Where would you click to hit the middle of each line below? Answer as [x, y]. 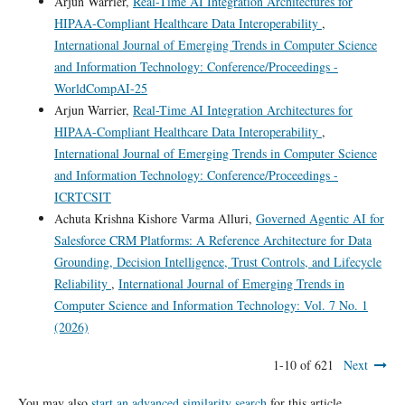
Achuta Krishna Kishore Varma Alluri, [155, 218]
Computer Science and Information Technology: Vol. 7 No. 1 [211, 305]
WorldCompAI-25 [100, 88]
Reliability [82, 283]
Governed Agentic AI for [320, 218]
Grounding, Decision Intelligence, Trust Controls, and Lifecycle [217, 261]
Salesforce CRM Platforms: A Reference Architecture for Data [212, 240]
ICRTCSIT [82, 196]
